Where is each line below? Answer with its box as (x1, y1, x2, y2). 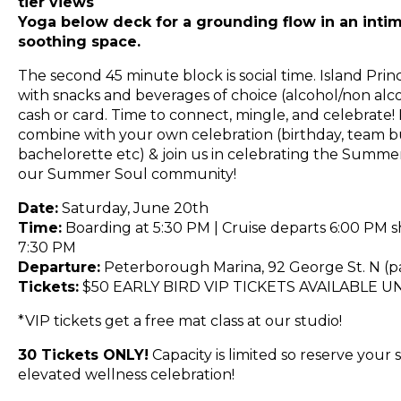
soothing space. (18, 33, 141, 50)
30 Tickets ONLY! (18, 346, 149, 363)
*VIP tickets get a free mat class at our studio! (18, 312, 342, 329)
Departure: (18, 259, 100, 276)
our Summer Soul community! (18, 166, 236, 183)
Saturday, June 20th (58, 200, 209, 217)
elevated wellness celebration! (18, 366, 235, 383)
